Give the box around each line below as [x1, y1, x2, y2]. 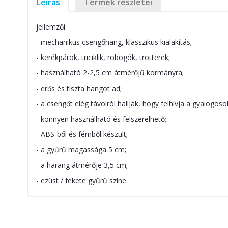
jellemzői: [36, 21, 67, 32]
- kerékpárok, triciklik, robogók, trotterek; [36, 52, 170, 63]
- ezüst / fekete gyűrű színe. [36, 175, 128, 185]
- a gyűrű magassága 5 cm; [36, 145, 126, 155]
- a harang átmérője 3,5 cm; [36, 160, 128, 170]
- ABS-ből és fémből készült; [36, 129, 128, 139]
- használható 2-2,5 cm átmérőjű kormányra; [36, 68, 184, 78]
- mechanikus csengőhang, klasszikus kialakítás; [36, 37, 192, 47]
